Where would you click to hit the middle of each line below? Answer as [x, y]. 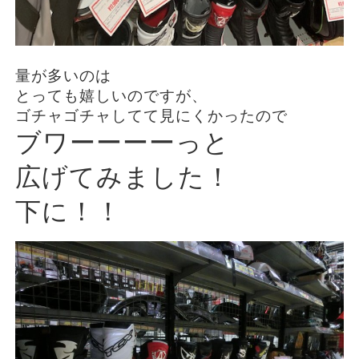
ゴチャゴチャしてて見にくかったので [151, 116]
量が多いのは [63, 76]
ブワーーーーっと [122, 143]
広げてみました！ [123, 177]
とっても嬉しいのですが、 [111, 96]
